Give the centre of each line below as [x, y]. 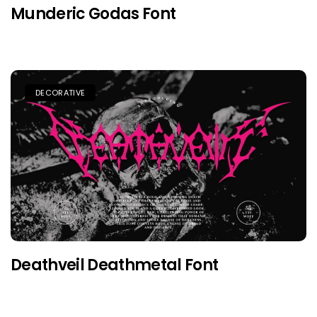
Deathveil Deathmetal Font [115, 265]
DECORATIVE [60, 93]
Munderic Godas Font [93, 14]
